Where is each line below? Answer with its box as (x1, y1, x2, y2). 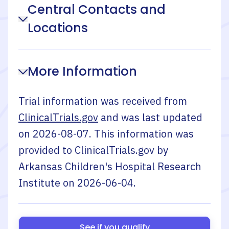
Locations (28, 19, 88, 36)
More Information (28, 63, 137, 80)
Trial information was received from (18, 94, 187, 108)
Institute (18, 176, 60, 190)
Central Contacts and (28, 1, 166, 18)
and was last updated (101, 110, 202, 124)
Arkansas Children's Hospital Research (18, 159, 201, 173)
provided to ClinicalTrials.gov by (18, 143, 168, 157)
